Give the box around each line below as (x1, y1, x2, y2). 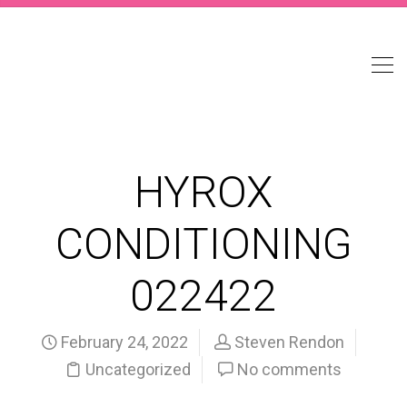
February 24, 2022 (56, 333, 188, 352)
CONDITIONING (55, 218, 352, 270)
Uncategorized (85, 360, 191, 379)
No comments (237, 360, 342, 379)
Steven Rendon (233, 333, 344, 352)
